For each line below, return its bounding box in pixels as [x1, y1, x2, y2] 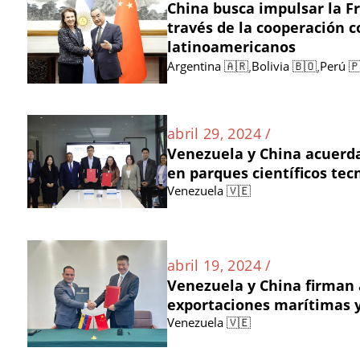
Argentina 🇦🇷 [166, 57, 248, 74]
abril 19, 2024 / [166, 256, 272, 276]
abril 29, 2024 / [166, 124, 272, 144]
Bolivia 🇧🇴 [251, 57, 317, 74]
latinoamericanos [166, 36, 296, 56]
